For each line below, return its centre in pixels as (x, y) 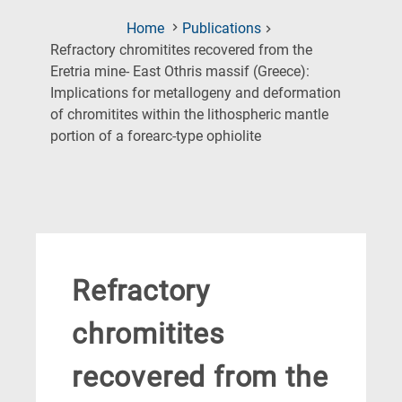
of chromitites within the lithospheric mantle (189, 115)
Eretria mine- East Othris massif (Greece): (180, 72)
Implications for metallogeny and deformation (196, 93)
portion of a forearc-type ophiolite (156, 136)
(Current (285, 135)
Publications (222, 29)
